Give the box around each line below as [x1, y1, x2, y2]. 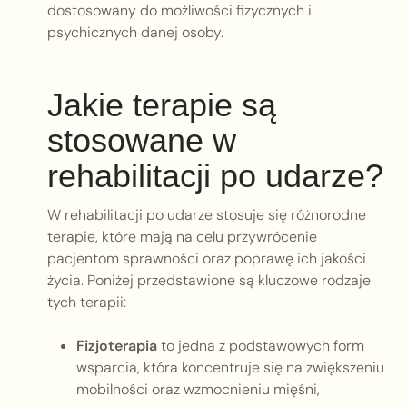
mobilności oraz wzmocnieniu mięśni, [76, 380, 320, 400]
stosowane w [47, 122, 236, 160]
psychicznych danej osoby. [47, 23, 223, 43]
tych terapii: [47, 293, 126, 313]
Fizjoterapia [76, 336, 157, 356]
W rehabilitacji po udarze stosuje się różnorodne [47, 205, 366, 225]
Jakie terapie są [47, 86, 276, 124]
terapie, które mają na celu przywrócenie [47, 227, 317, 247]
